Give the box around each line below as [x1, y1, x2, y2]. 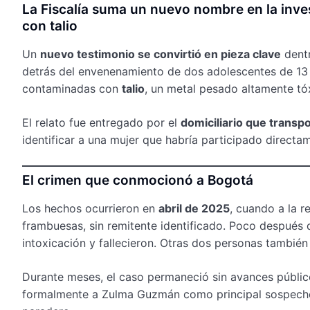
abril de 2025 [158, 201, 230, 215]
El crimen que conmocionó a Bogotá [22, 172, 253, 188]
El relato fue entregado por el [22, 115, 181, 129]
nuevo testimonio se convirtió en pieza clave [40, 46, 281, 61]
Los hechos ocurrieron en [22, 201, 158, 215]
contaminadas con [22, 81, 122, 95]
